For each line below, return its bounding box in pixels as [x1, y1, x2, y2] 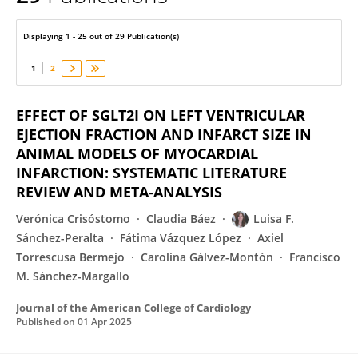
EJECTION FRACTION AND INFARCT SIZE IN [16, 125, 312, 144]
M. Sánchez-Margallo [16, 268, 129, 284]
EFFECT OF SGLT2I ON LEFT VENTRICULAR [16, 105, 305, 125]
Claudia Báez [146, 211, 216, 226]
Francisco [289, 249, 340, 265]
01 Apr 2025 [78, 315, 132, 328]
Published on [16, 315, 78, 328]
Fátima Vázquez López [120, 230, 241, 245]
